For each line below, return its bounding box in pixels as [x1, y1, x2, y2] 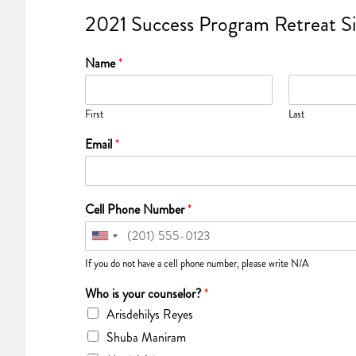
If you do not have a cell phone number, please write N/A [85, 255, 309, 271]
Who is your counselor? [85, 284, 204, 303]
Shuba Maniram [106, 327, 186, 346]
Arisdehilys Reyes [106, 304, 193, 323]
